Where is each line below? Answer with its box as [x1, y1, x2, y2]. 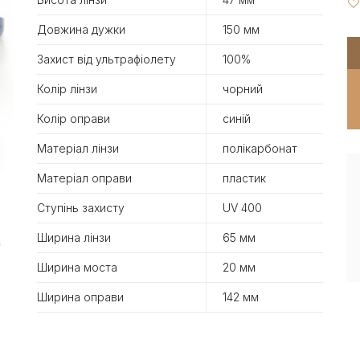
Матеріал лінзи [37, 141, 119, 155]
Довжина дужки [37, 22, 125, 36]
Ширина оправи [37, 289, 124, 304]
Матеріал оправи [37, 170, 132, 185]
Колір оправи [37, 111, 110, 125]
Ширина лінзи [37, 230, 111, 244]
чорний [223, 81, 263, 96]
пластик [223, 170, 266, 185]
